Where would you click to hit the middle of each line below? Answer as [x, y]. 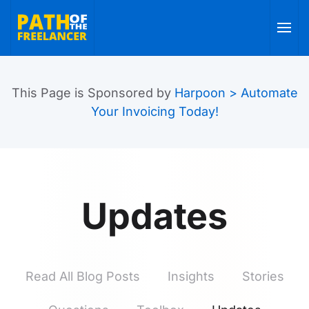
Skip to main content [85, 33]
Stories [263, 276]
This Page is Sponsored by [93, 93]
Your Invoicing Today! [154, 111]
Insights [191, 276]
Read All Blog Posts [82, 276]
